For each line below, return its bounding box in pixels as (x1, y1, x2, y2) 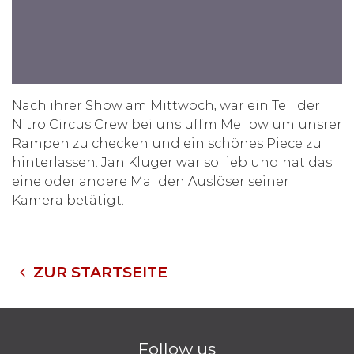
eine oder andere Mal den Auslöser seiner (12, 174, 289, 189)
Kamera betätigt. (12, 193, 124, 208)
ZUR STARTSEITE (32, 262, 168, 281)
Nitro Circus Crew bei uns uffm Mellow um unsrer (12, 117, 342, 132)
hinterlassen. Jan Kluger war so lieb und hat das (12, 155, 332, 170)
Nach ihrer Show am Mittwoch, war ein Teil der (12, 98, 320, 113)
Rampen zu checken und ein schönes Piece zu (12, 136, 322, 151)
